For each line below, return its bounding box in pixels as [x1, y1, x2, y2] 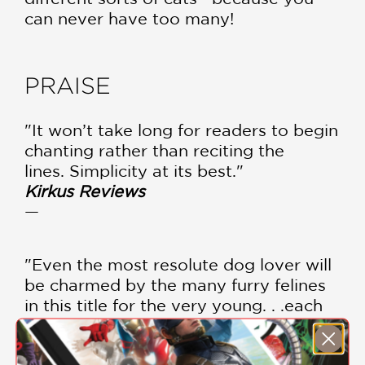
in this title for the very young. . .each [24, 296, 323, 314]
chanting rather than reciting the [24, 141, 284, 160]
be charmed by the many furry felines [24, 275, 326, 294]
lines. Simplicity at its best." [24, 161, 248, 180]
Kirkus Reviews [24, 182, 145, 200]
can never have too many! [24, 9, 234, 28]
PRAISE [24, 73, 111, 99]
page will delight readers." [24, 316, 239, 335]
